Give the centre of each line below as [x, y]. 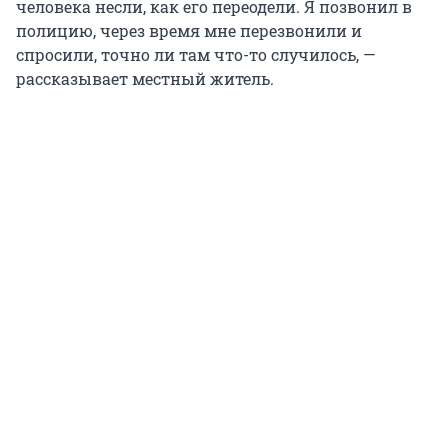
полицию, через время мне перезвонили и [189, 31]
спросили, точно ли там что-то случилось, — [196, 55]
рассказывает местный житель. [145, 79]
